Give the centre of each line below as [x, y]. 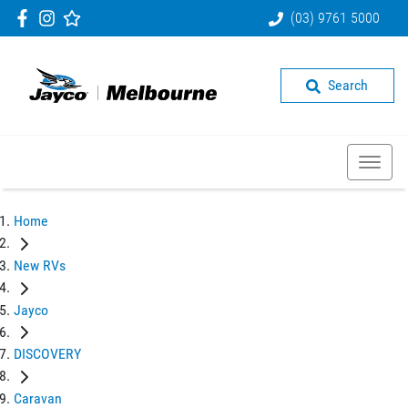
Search [348, 85]
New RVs [40, 265]
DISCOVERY [47, 354]
